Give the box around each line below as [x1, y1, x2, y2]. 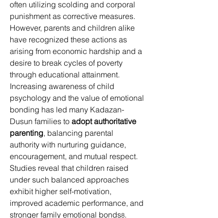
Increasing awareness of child [10, 81, 116, 91]
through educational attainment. [10, 70, 122, 79]
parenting [10, 128, 43, 138]
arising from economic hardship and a [10, 46, 144, 56]
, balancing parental [43, 128, 115, 138]
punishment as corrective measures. [10, 11, 137, 21]
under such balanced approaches [10, 175, 131, 184]
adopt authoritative [72, 116, 138, 126]
